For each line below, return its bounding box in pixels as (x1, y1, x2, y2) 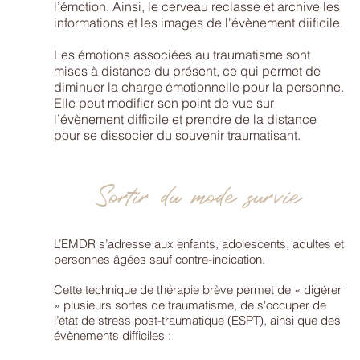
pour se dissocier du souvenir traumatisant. (54, 127, 301, 143)
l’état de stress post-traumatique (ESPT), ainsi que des (54, 313, 342, 328)
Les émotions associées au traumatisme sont (54, 47, 311, 63)
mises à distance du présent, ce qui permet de (54, 63, 321, 79)
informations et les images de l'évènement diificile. (54, 14, 344, 31)
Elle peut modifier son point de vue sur (54, 95, 275, 111)
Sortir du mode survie (95, 176, 300, 212)
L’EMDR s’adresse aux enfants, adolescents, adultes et (54, 236, 345, 252)
